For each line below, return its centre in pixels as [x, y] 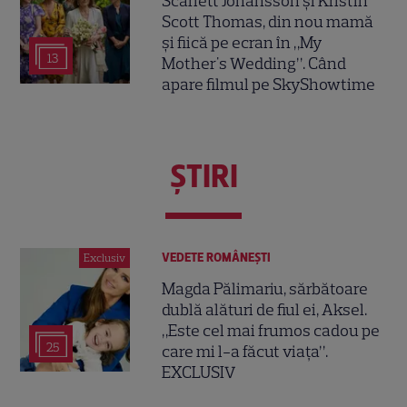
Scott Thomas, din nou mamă [268, 21]
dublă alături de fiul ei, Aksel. [265, 310]
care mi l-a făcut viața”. [245, 352]
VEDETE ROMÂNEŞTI [217, 258]
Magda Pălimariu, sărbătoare [265, 289]
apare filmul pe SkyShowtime [269, 84]
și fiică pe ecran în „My [242, 42]
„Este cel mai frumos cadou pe [271, 331]
